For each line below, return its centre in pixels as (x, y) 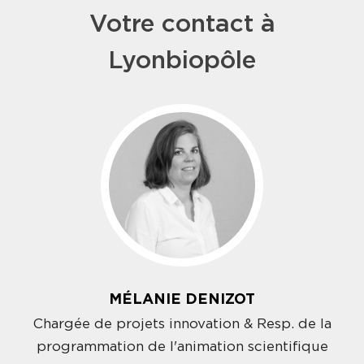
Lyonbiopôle (182, 61)
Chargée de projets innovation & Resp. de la (182, 323)
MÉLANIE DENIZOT (182, 299)
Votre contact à (182, 24)
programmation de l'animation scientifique (182, 346)
